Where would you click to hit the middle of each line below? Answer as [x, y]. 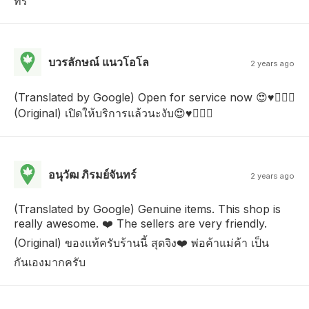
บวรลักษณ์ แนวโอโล [99, 62]
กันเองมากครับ [50, 262]
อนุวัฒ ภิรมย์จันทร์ [92, 174]
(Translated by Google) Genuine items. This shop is [147, 209]
